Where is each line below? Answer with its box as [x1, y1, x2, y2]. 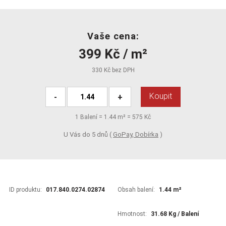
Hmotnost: [118, 210, 147, 217]
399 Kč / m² [79, 46, 147, 62]
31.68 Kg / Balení [151, 210, 199, 217]
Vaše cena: [87, 30, 139, 41]
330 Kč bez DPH [91, 67, 135, 74]
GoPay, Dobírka [113, 130, 158, 138]
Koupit [149, 91, 173, 101]
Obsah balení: [118, 186, 155, 193]
